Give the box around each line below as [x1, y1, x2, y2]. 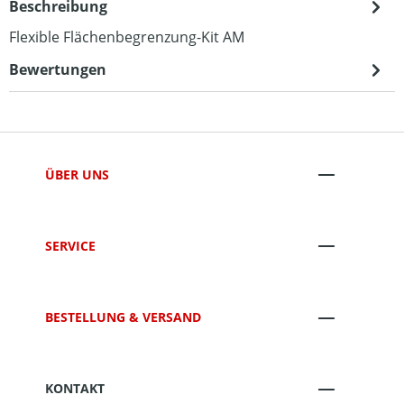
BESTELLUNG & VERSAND [45, 308, 201, 326]
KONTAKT [45, 380, 105, 398]
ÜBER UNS [45, 165, 109, 183]
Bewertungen [9, 60, 106, 79]
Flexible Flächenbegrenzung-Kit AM [9, 27, 244, 47]
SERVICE [45, 236, 96, 254]
